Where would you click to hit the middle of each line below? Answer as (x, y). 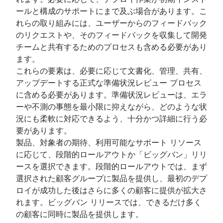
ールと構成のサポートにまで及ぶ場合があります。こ (111, 11)
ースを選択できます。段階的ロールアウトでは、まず (111, 166)
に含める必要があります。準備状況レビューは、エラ (111, 94)
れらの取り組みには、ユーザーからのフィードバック (111, 23)
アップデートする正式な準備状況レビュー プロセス (109, 82)
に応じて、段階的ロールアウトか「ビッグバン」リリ (111, 154)
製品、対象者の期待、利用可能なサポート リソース (109, 142)
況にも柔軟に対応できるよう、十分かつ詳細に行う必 (111, 118)
